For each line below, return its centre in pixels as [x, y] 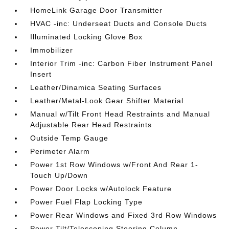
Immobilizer [52, 50]
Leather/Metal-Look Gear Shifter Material [107, 100]
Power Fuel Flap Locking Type [87, 202]
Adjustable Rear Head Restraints [91, 124]
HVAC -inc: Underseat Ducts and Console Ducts [119, 23]
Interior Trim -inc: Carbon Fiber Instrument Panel [122, 63]
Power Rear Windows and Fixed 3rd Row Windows [124, 215]
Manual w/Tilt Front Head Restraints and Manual [120, 114]
